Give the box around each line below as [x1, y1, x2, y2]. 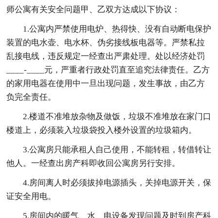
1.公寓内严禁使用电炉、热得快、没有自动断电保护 [23, 24, 212, 34]
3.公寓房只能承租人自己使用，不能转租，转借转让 [23, 145, 212, 154]
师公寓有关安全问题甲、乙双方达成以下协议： [6, 4, 181, 14]
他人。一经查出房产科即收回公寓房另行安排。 [6, 158, 181, 168]
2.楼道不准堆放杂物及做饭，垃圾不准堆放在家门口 [23, 111, 212, 121]
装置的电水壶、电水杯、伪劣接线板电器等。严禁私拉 [6, 37, 205, 47]
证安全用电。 [6, 191, 56, 201]
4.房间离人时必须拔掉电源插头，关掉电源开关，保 [23, 178, 212, 187]
